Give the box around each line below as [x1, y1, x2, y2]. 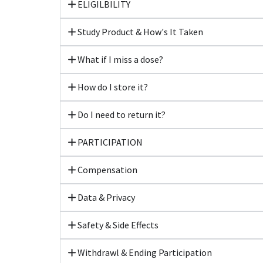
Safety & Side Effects [77, 218, 159, 231]
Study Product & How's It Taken [77, 25, 203, 38]
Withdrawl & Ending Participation [77, 246, 212, 258]
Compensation [77, 163, 137, 176]
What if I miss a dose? [77, 53, 163, 65]
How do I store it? [77, 80, 148, 93]
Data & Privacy [77, 191, 135, 203]
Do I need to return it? [77, 108, 166, 120]
